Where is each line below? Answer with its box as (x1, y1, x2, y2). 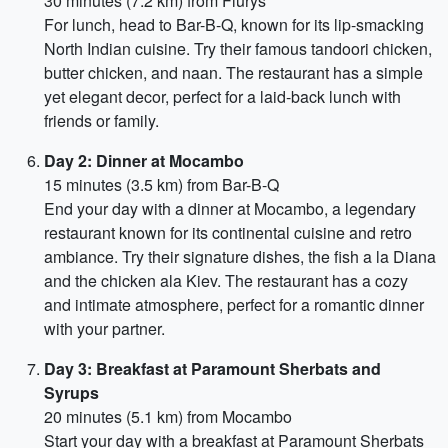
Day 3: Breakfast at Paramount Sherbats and (44, 357, 381, 380)
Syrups (44, 381, 99, 404)
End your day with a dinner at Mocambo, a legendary (44, 197, 416, 220)
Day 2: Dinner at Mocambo (44, 149, 244, 172)
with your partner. (44, 317, 165, 340)
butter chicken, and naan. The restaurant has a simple (44, 61, 423, 84)
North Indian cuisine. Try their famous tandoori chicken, (44, 37, 432, 60)
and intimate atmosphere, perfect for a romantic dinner (44, 293, 424, 316)
